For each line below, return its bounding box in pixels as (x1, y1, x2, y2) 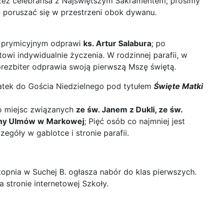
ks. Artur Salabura (83, 38, 151, 48)
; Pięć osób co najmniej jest (84, 116, 185, 126)
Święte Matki (154, 81, 203, 91)
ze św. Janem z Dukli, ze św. (76, 105, 182, 114)
